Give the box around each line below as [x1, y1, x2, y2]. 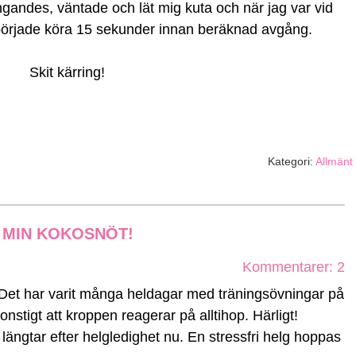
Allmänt [315, 155, 353, 168]
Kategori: [268, 155, 315, 168]
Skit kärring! [29, 64, 105, 80]
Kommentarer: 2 [242, 259, 345, 275]
